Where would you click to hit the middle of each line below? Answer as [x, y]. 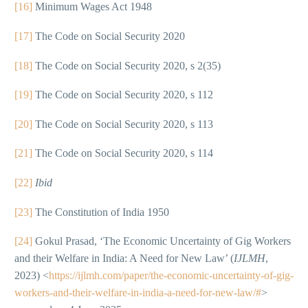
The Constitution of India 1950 [101, 212]
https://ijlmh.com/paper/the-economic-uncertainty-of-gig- [171, 276]
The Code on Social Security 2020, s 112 [123, 95]
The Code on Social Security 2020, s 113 [123, 124]
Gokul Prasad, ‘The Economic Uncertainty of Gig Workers [162, 241]
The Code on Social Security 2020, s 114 [123, 153]
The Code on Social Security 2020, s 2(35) [126, 65]
